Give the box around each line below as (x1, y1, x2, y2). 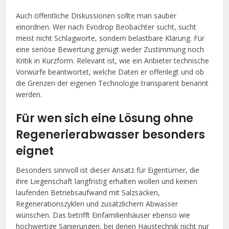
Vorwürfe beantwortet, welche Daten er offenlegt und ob (16, 66, 204, 77)
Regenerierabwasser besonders (16, 126, 205, 143)
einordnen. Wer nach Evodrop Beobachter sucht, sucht (16, 21, 197, 32)
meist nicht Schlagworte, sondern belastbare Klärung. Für (16, 33, 205, 43)
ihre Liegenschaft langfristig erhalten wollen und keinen (16, 176, 198, 186)
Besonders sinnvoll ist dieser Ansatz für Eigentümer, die (16, 165, 200, 175)
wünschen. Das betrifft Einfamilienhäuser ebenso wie (16, 210, 191, 220)
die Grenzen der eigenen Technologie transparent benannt (16, 78, 209, 88)
